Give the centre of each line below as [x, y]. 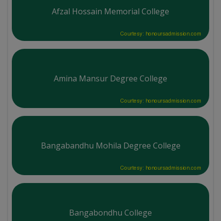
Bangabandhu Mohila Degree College [110, 145]
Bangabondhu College [110, 212]
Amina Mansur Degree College [110, 78]
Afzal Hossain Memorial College [110, 11]
